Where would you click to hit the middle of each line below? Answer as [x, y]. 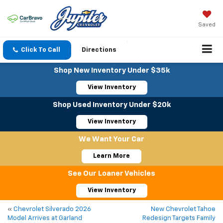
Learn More [111, 156]
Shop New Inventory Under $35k [111, 71]
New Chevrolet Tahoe [183, 210]
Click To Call [41, 50]
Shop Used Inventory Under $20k [111, 105]
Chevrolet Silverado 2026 [52, 210]
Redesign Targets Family [179, 219]
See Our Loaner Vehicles [111, 174]
